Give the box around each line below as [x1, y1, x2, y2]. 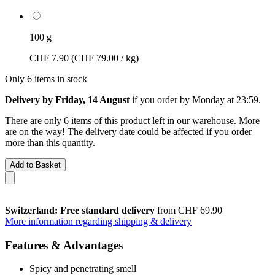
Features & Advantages [5, 238, 123, 252]
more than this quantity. [5, 137, 95, 148]
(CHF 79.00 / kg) [71, 52, 139, 63]
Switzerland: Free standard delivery [5, 204, 155, 215]
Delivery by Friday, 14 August [5, 94, 130, 105]
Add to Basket [10, 160, 61, 169]
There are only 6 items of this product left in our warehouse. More [5, 115, 260, 126]
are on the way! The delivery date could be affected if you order [5, 126, 252, 137]
